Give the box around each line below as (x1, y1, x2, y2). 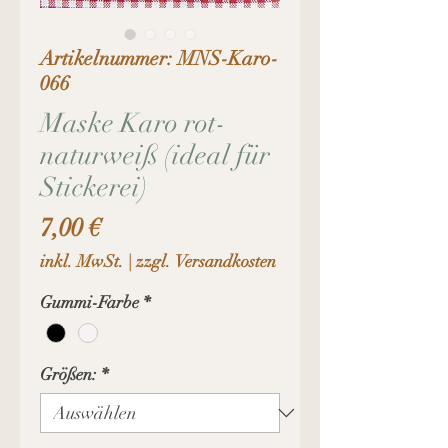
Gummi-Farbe (40, 291, 139, 313)
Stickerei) (40, 170, 148, 204)
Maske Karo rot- (40, 106, 226, 140)
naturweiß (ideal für (40, 138, 270, 172)
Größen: (40, 363, 97, 385)
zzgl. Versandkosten (136, 250, 276, 272)
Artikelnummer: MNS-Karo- (40, 45, 278, 71)
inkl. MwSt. (40, 250, 124, 272)
